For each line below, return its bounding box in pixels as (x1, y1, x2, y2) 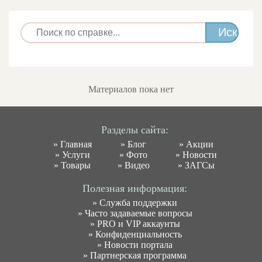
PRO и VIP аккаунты (96, 219, 180, 229)
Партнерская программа (90, 250, 187, 260)
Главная (60, 139, 92, 149)
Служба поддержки (99, 198, 178, 208)
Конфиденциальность (95, 229, 182, 239)
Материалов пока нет (88, 84, 174, 94)
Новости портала (104, 240, 173, 250)
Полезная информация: (82, 182, 188, 194)
